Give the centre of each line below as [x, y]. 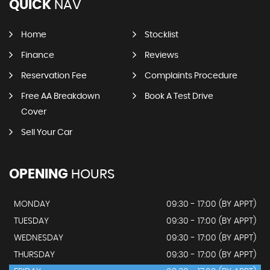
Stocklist [161, 35]
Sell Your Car [47, 133]
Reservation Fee [54, 76]
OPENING [39, 174]
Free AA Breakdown [61, 96]
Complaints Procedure [191, 76]
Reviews [161, 55]
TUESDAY [31, 221]
